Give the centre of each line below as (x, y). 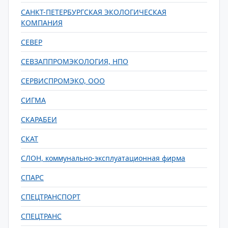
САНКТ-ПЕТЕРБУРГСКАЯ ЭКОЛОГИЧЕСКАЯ (94, 12)
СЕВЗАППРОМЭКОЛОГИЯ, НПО (75, 61)
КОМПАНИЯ (42, 23)
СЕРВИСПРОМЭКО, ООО (63, 81)
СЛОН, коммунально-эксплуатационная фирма (103, 158)
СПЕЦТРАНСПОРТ (51, 197)
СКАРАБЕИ (39, 119)
